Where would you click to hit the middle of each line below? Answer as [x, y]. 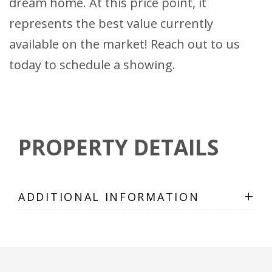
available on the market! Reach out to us [124, 44]
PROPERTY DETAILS [118, 148]
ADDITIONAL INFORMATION [109, 196]
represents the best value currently [111, 24]
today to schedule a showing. [92, 65]
